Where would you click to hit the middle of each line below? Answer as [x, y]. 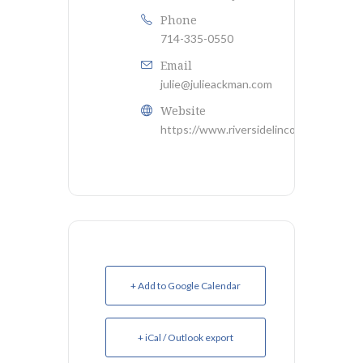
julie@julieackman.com [216, 84]
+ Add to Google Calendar [186, 286]
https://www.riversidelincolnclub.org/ [255, 130]
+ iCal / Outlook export [186, 338]
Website [183, 111]
